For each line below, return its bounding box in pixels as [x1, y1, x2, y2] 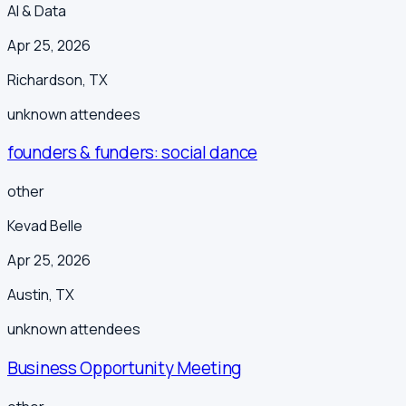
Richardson [7, 69, 82, 90]
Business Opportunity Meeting [7, 355, 242, 380]
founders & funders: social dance [7, 140, 258, 165]
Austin [7, 285, 49, 305]
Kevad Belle [7, 216, 82, 237]
